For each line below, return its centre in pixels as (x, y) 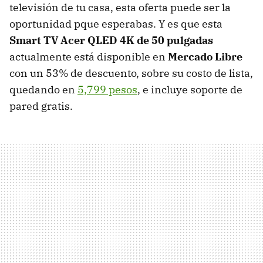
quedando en (43, 90)
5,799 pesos (107, 90)
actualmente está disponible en (89, 57)
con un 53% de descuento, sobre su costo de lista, (131, 73)
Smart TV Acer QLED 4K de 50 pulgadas (111, 41)
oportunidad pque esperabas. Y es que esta (116, 24)
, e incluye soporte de (190, 90)
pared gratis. (41, 106)
